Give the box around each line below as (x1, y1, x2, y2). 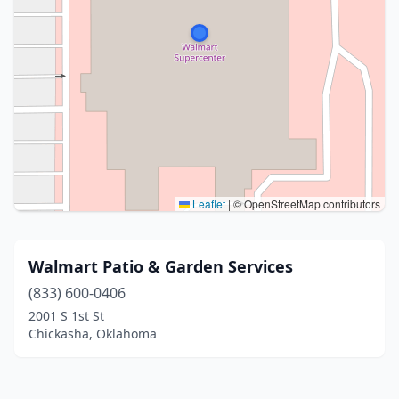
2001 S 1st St (28, 307, 104, 324)
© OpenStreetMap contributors (231, 196, 380, 211)
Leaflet (190, 196, 225, 211)
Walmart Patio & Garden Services (28, 256, 293, 277)
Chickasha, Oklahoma (28, 325, 157, 342)
